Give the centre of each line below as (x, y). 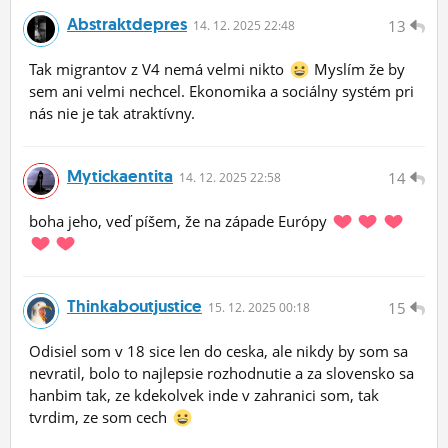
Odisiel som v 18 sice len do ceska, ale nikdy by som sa (218, 351)
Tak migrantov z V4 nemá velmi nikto (158, 69)
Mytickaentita (120, 176)
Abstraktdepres (127, 24)
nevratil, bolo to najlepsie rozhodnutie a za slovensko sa (221, 373)
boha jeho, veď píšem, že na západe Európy (180, 221)
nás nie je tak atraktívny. (112, 113)
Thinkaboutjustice (134, 306)
